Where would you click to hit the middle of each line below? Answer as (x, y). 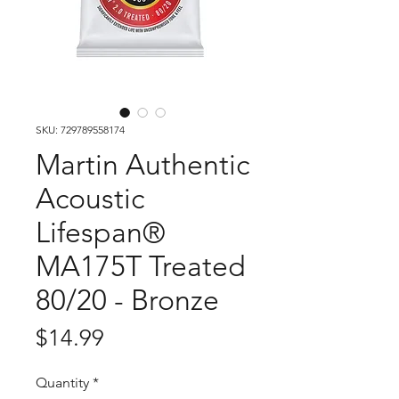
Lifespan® (101, 232)
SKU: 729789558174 (80, 130)
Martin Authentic (142, 165)
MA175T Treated (141, 266)
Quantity (62, 383)
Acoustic (90, 199)
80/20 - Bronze (127, 300)
